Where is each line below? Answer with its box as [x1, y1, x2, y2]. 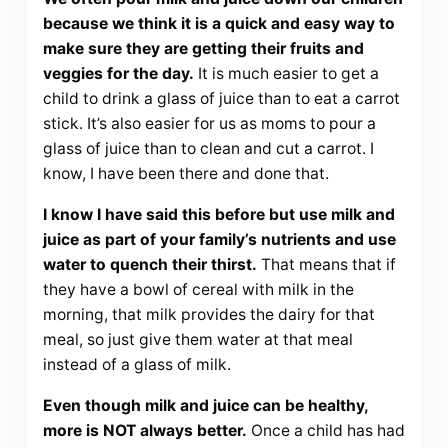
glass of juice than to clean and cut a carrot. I [42, 139, 374, 159]
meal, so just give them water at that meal [42, 330, 353, 350]
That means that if [256, 255, 396, 275]
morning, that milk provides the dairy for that [42, 305, 375, 325]
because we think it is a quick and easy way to [42, 14, 395, 34]
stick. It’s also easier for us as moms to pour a [42, 114, 376, 134]
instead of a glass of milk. [42, 355, 231, 375]
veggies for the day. [42, 64, 194, 84]
